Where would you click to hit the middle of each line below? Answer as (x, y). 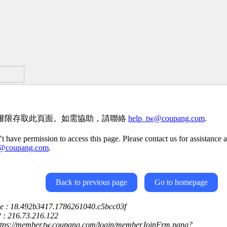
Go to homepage (181, 182)
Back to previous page (91, 182)
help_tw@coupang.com (166, 118)
